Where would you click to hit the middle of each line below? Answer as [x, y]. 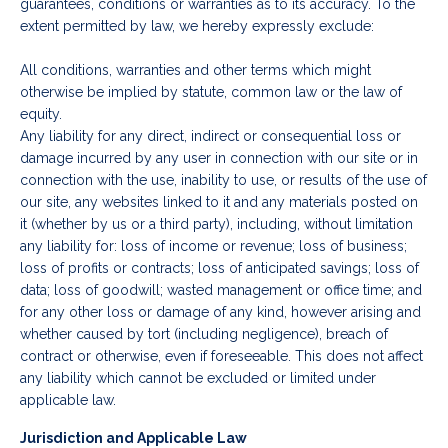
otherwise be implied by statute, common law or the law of [211, 92]
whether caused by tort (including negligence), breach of [204, 334]
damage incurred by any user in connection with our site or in [219, 158]
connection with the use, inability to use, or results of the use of [223, 180]
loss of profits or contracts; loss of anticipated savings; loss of [219, 268]
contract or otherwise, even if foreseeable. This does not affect [221, 356]
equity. [41, 114]
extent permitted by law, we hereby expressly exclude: [197, 26]
